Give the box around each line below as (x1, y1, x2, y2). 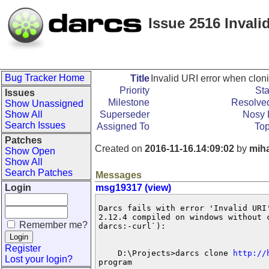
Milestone (108, 97, 150, 107)
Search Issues (5, 120, 65, 130)
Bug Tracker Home (5, 73, 85, 83)
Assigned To (97, 121, 150, 131)
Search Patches (5, 168, 73, 178)
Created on (95, 144, 145, 154)
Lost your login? (5, 254, 73, 264)
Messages (95, 170, 142, 180)
